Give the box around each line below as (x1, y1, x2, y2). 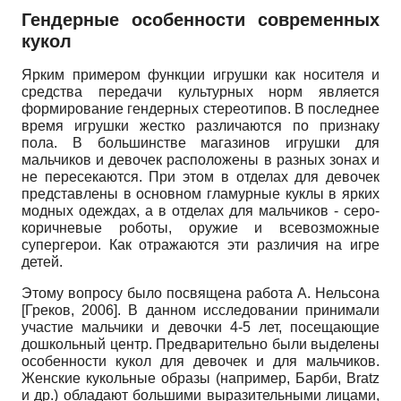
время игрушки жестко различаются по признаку (21, 118, 380, 134)
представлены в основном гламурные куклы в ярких (21, 186, 380, 202)
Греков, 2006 (25, 303, 115, 319)
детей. (21, 254, 63, 270)
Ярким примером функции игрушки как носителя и (21, 67, 380, 83)
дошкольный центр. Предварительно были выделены (21, 337, 380, 353)
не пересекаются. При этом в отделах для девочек (21, 169, 380, 185)
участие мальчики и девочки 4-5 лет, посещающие (21, 320, 380, 336)
